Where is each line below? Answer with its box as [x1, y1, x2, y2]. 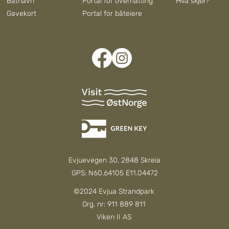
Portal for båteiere [82, 9, 142, 18]
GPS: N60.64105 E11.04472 [71, 169, 158, 178]
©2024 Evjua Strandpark [74, 187, 154, 196]
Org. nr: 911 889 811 [82, 200, 146, 209]
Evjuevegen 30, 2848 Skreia [68, 156, 161, 165]
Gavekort [7, 9, 36, 18]
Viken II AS [97, 213, 131, 222]
